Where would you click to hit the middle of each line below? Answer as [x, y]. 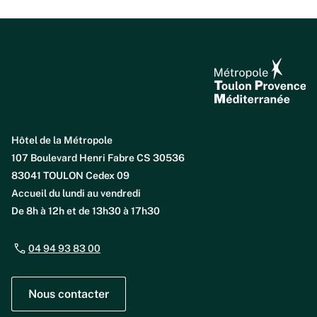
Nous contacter [69, 294]
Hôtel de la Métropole [62, 140]
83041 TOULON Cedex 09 [70, 175]
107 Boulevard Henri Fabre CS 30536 [98, 158]
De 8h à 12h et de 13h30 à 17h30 [86, 211]
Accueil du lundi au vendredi [76, 193]
